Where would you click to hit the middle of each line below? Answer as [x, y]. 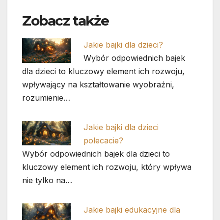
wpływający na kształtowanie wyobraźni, [98, 84]
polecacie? [104, 140]
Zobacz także [66, 21]
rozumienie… [46, 97]
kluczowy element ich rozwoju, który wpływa [107, 167]
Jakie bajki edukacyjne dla [132, 209]
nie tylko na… [47, 180]
